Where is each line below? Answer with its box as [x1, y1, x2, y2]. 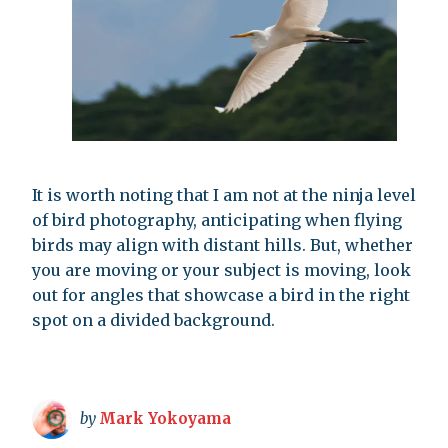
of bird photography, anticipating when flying [32, 209, 402, 230]
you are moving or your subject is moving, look [32, 259, 411, 280]
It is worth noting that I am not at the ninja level [32, 184, 416, 205]
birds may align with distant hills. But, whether [32, 234, 413, 255]
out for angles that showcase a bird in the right [32, 284, 410, 305]
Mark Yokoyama [99, 408, 231, 428]
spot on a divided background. [32, 309, 275, 330]
